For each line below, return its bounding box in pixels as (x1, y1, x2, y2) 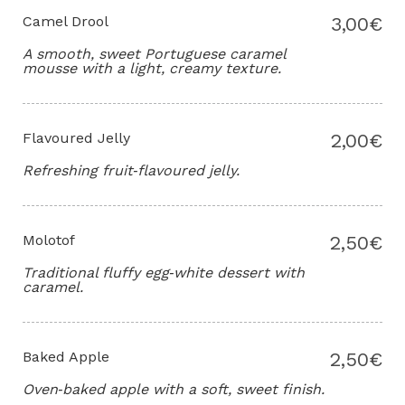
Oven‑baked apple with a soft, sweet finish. (23, 381, 325, 399)
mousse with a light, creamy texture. (23, 60, 281, 78)
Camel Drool (23, 13, 108, 31)
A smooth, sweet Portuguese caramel (23, 45, 286, 63)
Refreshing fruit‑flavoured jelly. (23, 162, 240, 180)
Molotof (23, 231, 75, 250)
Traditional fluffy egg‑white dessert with (23, 264, 305, 282)
